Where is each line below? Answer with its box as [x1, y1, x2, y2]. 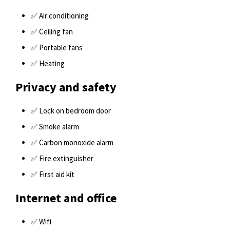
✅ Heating [31, 59, 65, 68]
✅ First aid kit [31, 169, 74, 179]
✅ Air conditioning [31, 11, 89, 21]
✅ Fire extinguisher [31, 154, 93, 163]
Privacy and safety [15, 79, 117, 95]
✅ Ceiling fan [31, 27, 73, 36]
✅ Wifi [31, 217, 51, 226]
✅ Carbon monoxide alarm [31, 138, 113, 147]
